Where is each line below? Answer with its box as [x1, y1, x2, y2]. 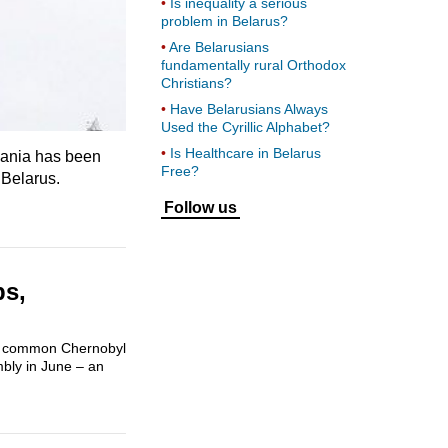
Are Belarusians [169, 38, 269, 55]
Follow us [164, 198, 237, 216]
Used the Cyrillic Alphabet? [161, 118, 330, 135]
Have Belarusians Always [170, 100, 328, 117]
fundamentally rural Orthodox [161, 56, 346, 73]
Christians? [161, 74, 232, 91]
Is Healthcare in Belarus [170, 144, 321, 161]
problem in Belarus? [161, 12, 288, 29]
